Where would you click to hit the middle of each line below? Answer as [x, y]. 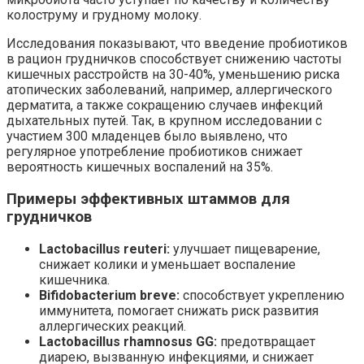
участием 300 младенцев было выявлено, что [147, 136]
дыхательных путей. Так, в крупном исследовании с [164, 121]
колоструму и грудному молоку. [104, 15]
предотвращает [266, 341]
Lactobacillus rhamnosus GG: [128, 341]
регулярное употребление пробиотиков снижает [154, 152]
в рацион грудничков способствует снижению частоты [174, 59]
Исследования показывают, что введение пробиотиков [177, 44]
